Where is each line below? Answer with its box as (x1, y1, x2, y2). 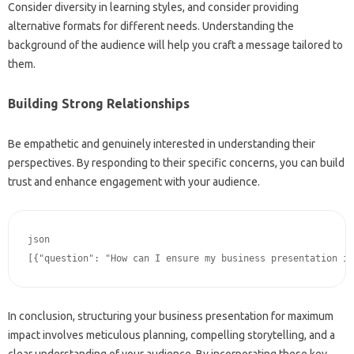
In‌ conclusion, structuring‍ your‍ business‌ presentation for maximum (8, 310, 333, 322)
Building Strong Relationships (8, 96, 190, 111)
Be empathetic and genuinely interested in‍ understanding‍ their (8, 137, 315, 150)
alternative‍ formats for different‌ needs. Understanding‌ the (8, 20, 294, 32)
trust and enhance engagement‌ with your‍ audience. (8, 175, 260, 188)
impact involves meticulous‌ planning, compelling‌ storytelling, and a (8, 329, 335, 341)
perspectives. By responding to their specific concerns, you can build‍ (8, 156, 345, 169)
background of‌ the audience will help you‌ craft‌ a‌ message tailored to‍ (8, 39, 343, 51)
